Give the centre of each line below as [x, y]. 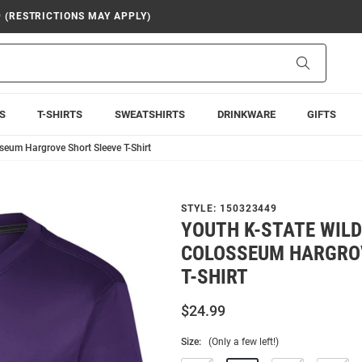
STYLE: [200, 208]
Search [326, 62]
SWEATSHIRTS [149, 114]
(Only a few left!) [244, 342]
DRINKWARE [246, 114]
